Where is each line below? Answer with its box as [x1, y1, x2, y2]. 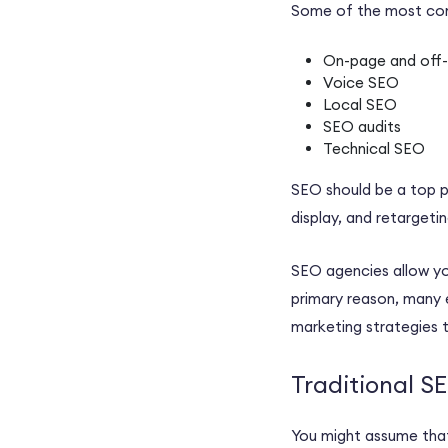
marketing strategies [291, 317, 438, 337]
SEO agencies [291, 261, 389, 281]
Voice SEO [323, 73, 399, 93]
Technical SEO [323, 139, 425, 159]
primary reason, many [291, 289, 445, 309]
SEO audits [323, 117, 401, 137]
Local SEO [323, 95, 397, 115]
